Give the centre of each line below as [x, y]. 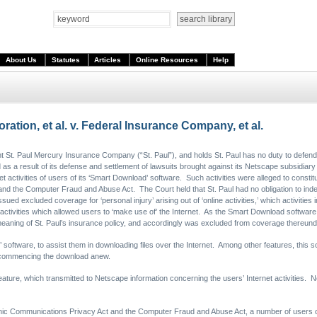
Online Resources [168, 60]
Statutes [67, 60]
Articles [109, 60]
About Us [22, 60]
